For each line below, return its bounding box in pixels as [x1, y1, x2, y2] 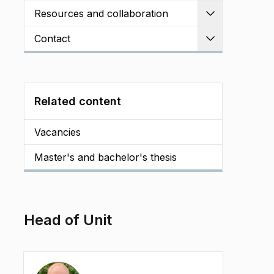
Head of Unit [24, 211, 112, 229]
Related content [34, 95, 121, 108]
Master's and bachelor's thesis [34, 151, 177, 163]
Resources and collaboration [34, 7, 168, 20]
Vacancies [34, 126, 81, 138]
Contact [34, 32, 70, 45]
